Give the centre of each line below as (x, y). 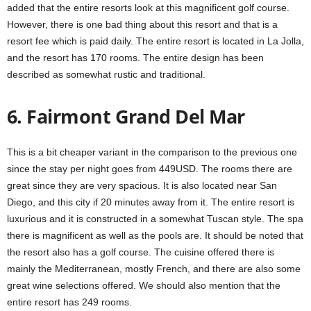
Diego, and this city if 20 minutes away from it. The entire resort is (151, 202)
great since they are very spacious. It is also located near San (142, 185)
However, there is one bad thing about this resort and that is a (142, 24)
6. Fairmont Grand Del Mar (126, 116)
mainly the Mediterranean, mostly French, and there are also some (154, 269)
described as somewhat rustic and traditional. (106, 74)
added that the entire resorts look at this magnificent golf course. (148, 8)
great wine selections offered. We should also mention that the (144, 285)
